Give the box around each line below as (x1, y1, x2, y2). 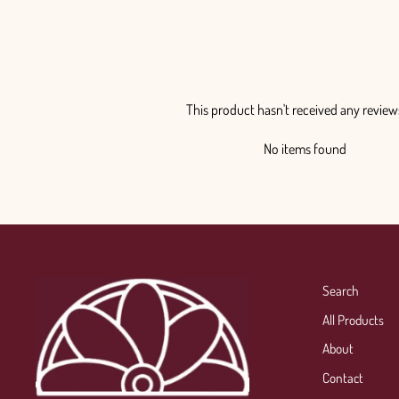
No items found (263, 139, 346, 158)
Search (322, 281, 359, 299)
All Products (322, 310, 384, 329)
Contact (322, 369, 363, 387)
